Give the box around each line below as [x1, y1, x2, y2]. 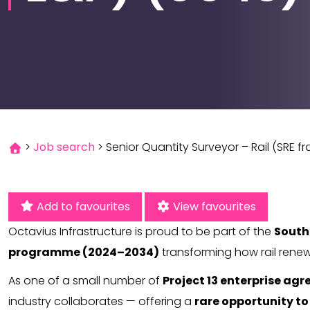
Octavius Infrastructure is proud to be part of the [8, 224, 274, 239]
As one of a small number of [8, 273, 163, 289]
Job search [33, 139, 95, 155]
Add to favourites [37, 199, 130, 215]
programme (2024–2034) [8, 244, 159, 260]
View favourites [170, 199, 256, 215]
